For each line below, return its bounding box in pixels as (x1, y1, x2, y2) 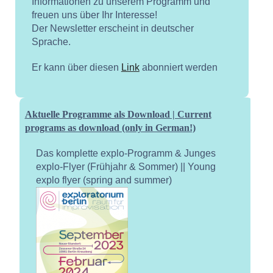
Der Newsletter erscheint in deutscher (31, 23, 194, 34)
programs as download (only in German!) (24, 122, 196, 133)
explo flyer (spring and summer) (35, 175, 172, 186)
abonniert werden (139, 62, 218, 73)
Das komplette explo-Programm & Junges (35, 148, 216, 159)
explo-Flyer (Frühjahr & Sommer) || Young (35, 161, 216, 172)
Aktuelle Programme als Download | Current (24, 109, 211, 120)
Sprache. (31, 36, 71, 47)
